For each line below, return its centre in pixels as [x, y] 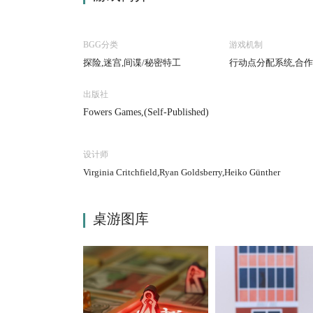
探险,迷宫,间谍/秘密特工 [132, 63]
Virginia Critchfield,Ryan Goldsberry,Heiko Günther [181, 172]
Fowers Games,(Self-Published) [146, 112]
